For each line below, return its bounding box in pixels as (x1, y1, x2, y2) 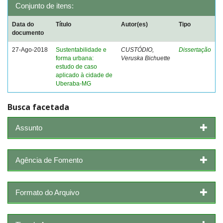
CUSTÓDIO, (121, 46, 154, 53)
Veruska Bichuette (121, 55, 170, 62)
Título (56, 21, 71, 28)
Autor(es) (121, 21, 148, 28)
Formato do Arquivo (15, 188, 79, 197)
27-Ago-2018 (12, 46, 48, 53)
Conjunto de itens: (15, 1, 74, 10)
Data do (12, 21, 34, 28)
